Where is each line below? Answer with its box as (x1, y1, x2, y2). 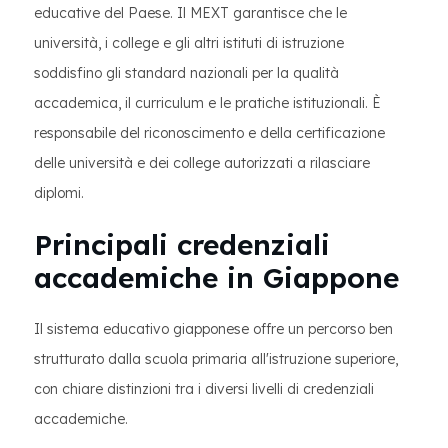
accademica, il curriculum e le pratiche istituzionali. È (34, 94, 381, 112)
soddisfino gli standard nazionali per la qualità (34, 64, 339, 82)
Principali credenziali (34, 227, 330, 262)
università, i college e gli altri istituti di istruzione (34, 34, 344, 52)
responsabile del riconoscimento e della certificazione (34, 124, 385, 142)
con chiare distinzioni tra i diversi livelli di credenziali (34, 380, 374, 398)
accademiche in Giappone (34, 260, 399, 295)
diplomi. (34, 184, 84, 202)
